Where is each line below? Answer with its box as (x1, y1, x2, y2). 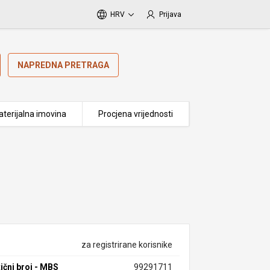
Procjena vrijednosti (98, 109, 173, 119)
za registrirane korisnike (81, 240, 172, 250)
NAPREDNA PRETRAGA (17, 60, 110, 70)
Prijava (159, 10, 182, 19)
